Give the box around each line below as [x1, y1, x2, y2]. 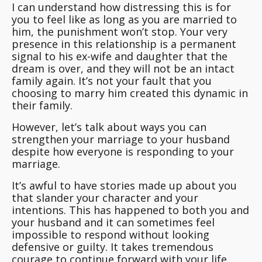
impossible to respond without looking [12, 227, 209, 242]
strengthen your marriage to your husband [12, 132, 230, 147]
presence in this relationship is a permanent [12, 37, 236, 51]
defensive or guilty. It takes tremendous [12, 240, 213, 254]
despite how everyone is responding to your [12, 144, 234, 159]
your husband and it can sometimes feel [12, 215, 215, 230]
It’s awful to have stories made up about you [12, 178, 237, 193]
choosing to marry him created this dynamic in [12, 86, 248, 101]
